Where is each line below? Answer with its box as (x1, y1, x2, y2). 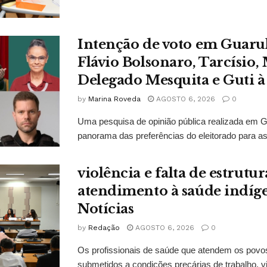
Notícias (77, 201, 134, 218)
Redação (88, 223, 120, 232)
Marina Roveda (88, 95, 141, 104)
